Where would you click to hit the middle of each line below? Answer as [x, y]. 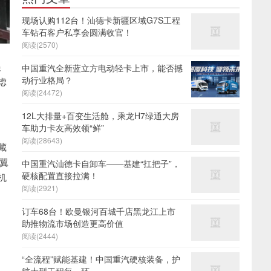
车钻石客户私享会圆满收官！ [77, 32]
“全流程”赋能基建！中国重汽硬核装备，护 [101, 259]
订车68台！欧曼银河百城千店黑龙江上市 [99, 211]
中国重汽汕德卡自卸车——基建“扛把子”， [101, 163]
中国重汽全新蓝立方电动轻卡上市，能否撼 [102, 68]
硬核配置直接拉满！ [60, 175]
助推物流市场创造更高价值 [73, 223]
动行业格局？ [47, 80]
